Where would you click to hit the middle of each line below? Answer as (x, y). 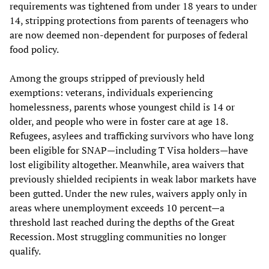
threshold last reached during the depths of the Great (122, 222)
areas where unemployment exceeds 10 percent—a (117, 207)
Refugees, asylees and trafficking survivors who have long (131, 135)
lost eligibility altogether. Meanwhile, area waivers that (127, 164)
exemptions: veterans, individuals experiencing (111, 92)
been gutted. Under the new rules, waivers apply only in (128, 193)
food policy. (34, 49)
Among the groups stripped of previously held (107, 78)
